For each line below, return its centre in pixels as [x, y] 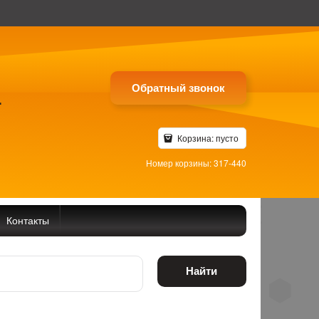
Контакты [28, 220]
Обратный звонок [178, 88]
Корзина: [195, 138]
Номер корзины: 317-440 [196, 163]
